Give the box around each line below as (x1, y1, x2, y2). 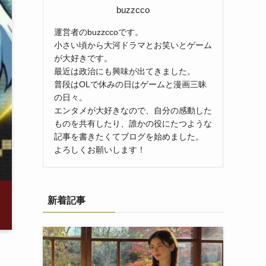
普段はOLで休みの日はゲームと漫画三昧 (54, 79, 207, 89)
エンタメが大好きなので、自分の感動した (54, 105, 212, 115)
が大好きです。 (54, 53, 112, 63)
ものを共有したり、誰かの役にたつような (54, 118, 212, 128)
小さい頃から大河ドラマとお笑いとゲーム (54, 40, 212, 50)
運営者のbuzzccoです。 (54, 27, 143, 37)
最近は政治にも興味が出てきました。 (54, 66, 195, 76)
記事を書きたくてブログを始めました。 (54, 131, 204, 141)
